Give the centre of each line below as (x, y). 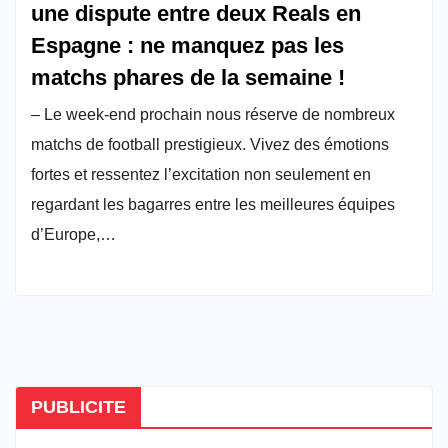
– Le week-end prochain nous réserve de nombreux (213, 114)
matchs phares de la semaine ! (188, 77)
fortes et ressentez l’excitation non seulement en (201, 174)
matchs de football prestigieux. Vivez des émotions (210, 144)
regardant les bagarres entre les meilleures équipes (213, 204)
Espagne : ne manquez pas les (187, 45)
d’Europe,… (73, 234)
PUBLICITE (78, 407)
